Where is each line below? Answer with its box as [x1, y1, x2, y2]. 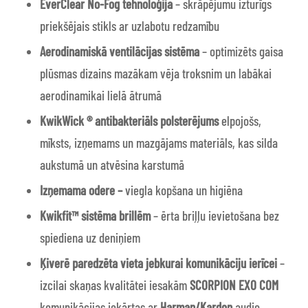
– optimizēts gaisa [201, 43, 283, 59]
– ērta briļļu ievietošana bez [150, 208, 279, 223]
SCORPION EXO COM [189, 277, 278, 293]
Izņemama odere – [39, 182, 122, 198]
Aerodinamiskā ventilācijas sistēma [39, 43, 202, 59]
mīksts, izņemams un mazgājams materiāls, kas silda [39, 135, 278, 151]
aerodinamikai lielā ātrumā [39, 87, 162, 103]
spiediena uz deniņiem [39, 230, 140, 245]
